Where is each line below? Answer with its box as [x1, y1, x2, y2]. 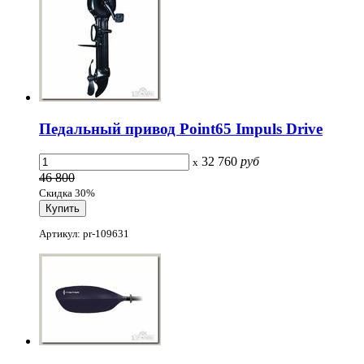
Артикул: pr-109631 [39, 227, 129, 240]
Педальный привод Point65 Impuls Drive [39, 120, 323, 138]
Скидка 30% [39, 186, 95, 199]
